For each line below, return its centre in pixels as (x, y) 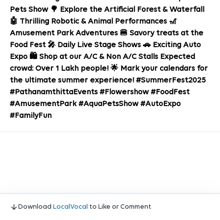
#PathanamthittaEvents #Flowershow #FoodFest (100, 92)
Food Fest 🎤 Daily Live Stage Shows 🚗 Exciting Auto (105, 45)
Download (36, 207)
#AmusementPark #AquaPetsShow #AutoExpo (95, 104)
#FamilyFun (31, 116)
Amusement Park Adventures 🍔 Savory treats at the (107, 33)
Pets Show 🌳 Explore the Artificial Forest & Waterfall (107, 10)
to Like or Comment (120, 207)
